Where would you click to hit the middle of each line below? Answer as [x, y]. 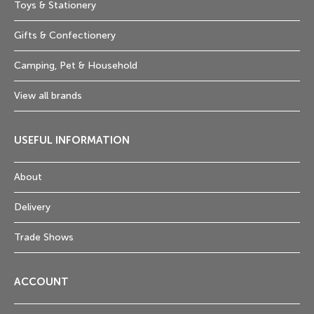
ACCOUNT [41, 282]
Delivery [32, 207]
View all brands [48, 96]
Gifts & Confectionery [65, 36]
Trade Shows [44, 238]
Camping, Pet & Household [76, 66]
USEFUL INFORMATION [72, 141]
